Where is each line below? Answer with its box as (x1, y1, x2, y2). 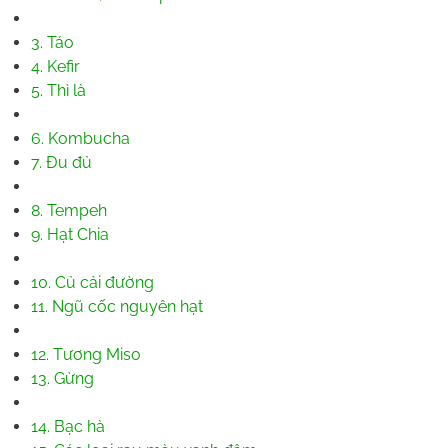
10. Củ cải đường (31, 272, 154, 292)
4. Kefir (31, 56, 80, 76)
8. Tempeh (31, 200, 107, 220)
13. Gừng (31, 368, 94, 388)
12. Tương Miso (31, 344, 141, 364)
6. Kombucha (31, 128, 130, 148)
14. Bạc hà (31, 416, 105, 436)
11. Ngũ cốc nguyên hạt (31, 296, 203, 316)
